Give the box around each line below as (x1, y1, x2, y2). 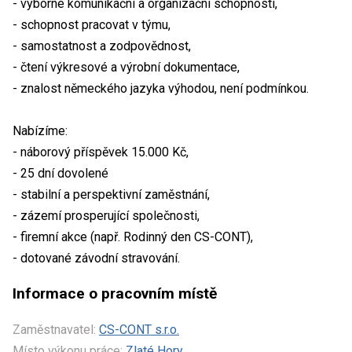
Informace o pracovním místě (13, 284, 217, 302)
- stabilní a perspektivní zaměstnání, (13, 186, 210, 202)
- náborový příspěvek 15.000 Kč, (13, 144, 189, 159)
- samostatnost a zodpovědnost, (13, 38, 191, 53)
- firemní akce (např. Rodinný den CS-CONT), (13, 229, 253, 244)
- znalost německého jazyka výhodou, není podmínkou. (13, 80, 309, 96)
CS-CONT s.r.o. (99, 321, 179, 337)
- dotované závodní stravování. (13, 250, 180, 266)
